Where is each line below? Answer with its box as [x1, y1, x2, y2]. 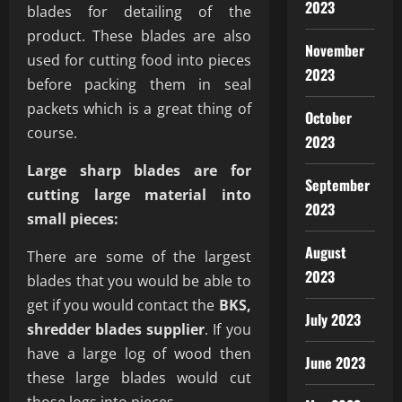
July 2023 [304, 309, 362, 330]
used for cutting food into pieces [27, 50, 251, 70]
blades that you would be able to [27, 271, 251, 291]
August [304, 241, 347, 263]
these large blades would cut [27, 368, 251, 388]
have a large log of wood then [27, 344, 251, 363]
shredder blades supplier [27, 319, 205, 339]
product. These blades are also [27, 26, 251, 46]
